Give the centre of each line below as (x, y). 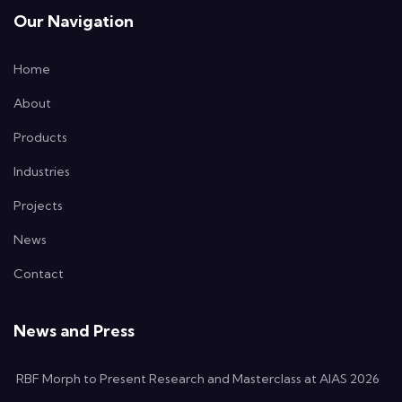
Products (40, 138)
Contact (39, 274)
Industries (42, 172)
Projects (38, 206)
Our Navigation (74, 22)
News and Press (74, 331)
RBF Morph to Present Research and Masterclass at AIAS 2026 (197, 379)
